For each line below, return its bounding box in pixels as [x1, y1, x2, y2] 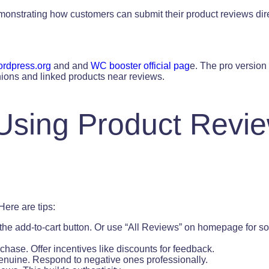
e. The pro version [190, 60, 267, 71]
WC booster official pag [91, 60, 190, 71]
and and [51, 60, 91, 71]
